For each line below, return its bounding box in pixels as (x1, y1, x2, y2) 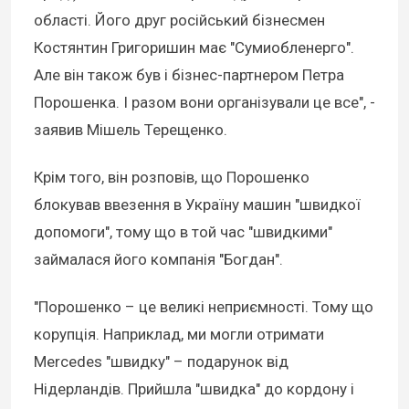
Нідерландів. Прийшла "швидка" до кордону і (34, 379, 354, 398)
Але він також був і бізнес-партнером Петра (34, 65, 344, 84)
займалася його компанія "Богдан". (34, 249, 283, 268)
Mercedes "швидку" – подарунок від (34, 351, 288, 371)
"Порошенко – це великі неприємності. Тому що (34, 297, 373, 316)
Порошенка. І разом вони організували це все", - (34, 92, 375, 111)
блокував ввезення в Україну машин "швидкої (34, 194, 361, 214)
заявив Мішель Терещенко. (34, 120, 227, 139)
